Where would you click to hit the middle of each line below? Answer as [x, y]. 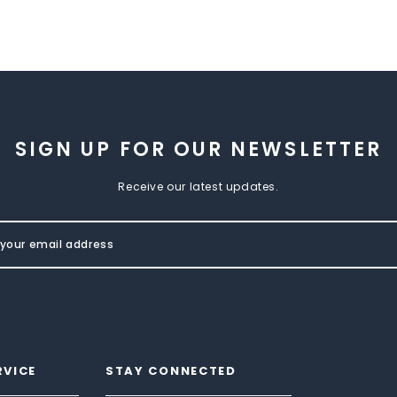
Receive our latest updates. [198, 186]
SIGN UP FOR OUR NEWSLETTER [198, 149]
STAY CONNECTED [171, 370]
